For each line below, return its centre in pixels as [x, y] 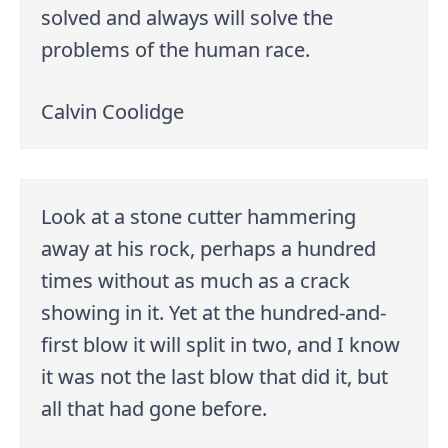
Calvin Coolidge [113, 111]
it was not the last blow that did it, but [215, 376]
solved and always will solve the [187, 17]
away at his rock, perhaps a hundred [209, 248]
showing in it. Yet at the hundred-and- [214, 312]
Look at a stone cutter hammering [199, 216]
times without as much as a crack [196, 280]
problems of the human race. [176, 49]
